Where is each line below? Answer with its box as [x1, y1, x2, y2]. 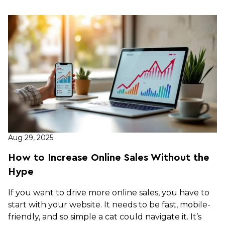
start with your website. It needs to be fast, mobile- [8, 199, 210, 209]
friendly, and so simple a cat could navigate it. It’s [8, 211, 201, 221]
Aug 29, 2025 [8, 133, 53, 142]
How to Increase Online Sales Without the [8, 152, 209, 163]
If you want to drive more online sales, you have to [8, 187, 209, 197]
